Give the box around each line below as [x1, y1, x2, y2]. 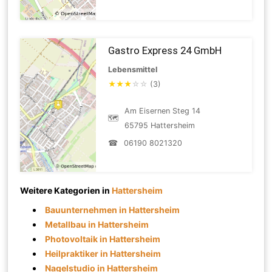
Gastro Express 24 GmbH [108, 44, 222, 56]
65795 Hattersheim [124, 120, 195, 130]
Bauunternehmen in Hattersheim [45, 204, 180, 215]
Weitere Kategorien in [20, 185, 112, 195]
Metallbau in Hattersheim [45, 219, 149, 229]
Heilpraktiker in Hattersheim [45, 248, 161, 259]
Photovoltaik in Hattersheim [45, 233, 161, 244]
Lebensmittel [108, 64, 158, 74]
